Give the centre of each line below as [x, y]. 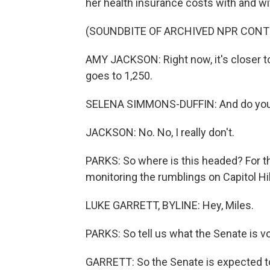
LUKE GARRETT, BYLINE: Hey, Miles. [170, 205]
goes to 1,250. [119, 76]
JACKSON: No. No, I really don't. [160, 132]
